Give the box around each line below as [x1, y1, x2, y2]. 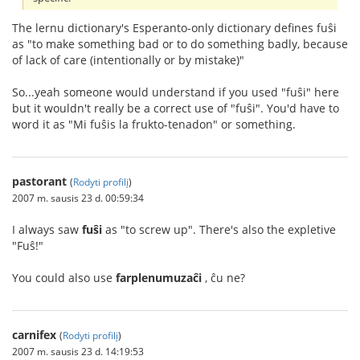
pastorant [12, 173, 67, 189]
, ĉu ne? [202, 269, 245, 285]
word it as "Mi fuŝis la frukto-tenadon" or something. [12, 116, 296, 132]
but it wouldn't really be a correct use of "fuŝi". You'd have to [12, 100, 339, 116]
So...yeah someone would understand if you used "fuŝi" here [12, 84, 339, 100]
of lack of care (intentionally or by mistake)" [12, 51, 244, 67]
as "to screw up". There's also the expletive [102, 221, 336, 237]
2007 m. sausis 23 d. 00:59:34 [12, 190, 144, 204]
